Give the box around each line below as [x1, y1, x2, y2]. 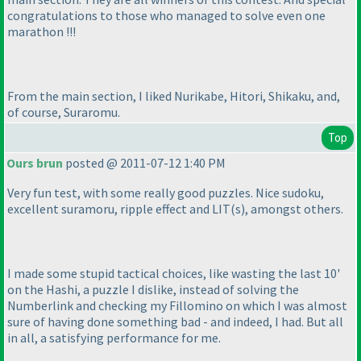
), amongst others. [241, 201, 343, 218]
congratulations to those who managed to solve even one [7, 7, 326, 24]
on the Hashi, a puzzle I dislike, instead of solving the [7, 281, 299, 298]
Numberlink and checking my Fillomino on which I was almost [7, 297, 347, 314]
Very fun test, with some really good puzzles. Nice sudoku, [7, 185, 324, 201]
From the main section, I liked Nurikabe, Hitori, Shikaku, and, [7, 88, 340, 105]
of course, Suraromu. [7, 104, 120, 121]
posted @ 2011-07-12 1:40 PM [63, 155, 226, 172]
